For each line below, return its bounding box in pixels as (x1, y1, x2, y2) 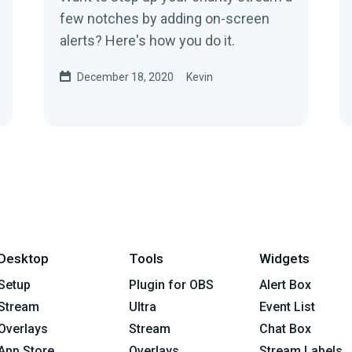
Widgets (259, 250, 310, 266)
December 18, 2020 (77, 70, 174, 83)
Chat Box (259, 321, 312, 336)
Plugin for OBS (128, 277, 214, 292)
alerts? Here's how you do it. (60, 31, 235, 49)
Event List (259, 299, 316, 314)
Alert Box (259, 277, 312, 292)
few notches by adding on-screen (60, 9, 269, 27)
